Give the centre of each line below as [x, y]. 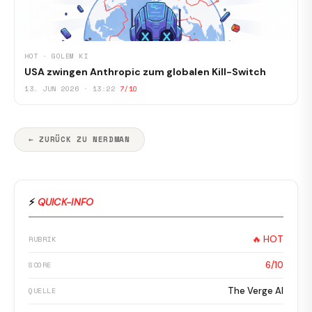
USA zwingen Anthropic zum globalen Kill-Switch [145, 72]
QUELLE [42, 291]
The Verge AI [256, 291]
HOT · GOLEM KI [56, 56]
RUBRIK [42, 240]
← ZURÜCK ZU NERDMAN [79, 140]
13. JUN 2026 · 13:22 [70, 89]
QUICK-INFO [65, 202]
